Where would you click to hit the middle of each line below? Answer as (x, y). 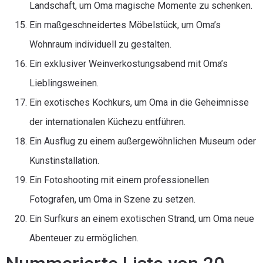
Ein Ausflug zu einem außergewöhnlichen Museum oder (143, 141)
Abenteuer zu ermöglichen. (84, 238)
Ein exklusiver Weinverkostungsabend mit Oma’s (129, 64)
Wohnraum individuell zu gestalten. (100, 44)
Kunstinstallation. (64, 161)
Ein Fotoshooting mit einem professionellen (119, 180)
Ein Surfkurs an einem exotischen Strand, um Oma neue (142, 219)
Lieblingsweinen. (64, 83)
